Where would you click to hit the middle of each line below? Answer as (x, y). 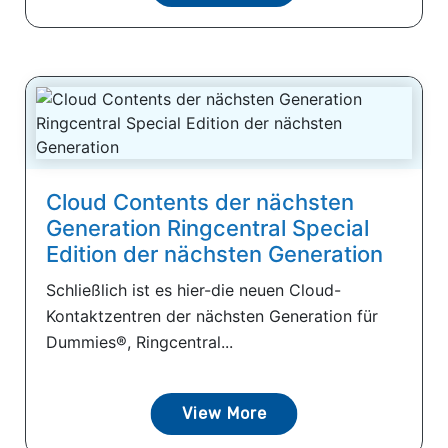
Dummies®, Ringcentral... (139, 341)
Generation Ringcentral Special (207, 227)
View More (224, 413)
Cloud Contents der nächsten (200, 201)
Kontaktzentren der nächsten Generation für (212, 315)
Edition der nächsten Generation (214, 253)
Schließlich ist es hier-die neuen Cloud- (193, 289)
